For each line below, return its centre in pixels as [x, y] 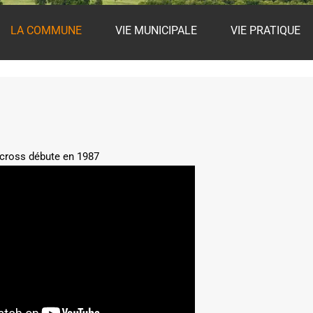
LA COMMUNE [46, 30]
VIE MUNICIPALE [156, 30]
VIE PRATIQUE [265, 30]
